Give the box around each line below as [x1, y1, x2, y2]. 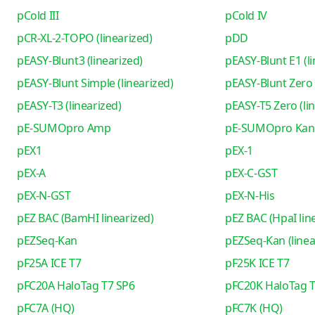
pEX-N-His [224, 188, 275, 203]
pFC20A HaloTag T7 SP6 [17, 278, 135, 293]
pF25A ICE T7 [17, 255, 82, 271]
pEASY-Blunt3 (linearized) [17, 53, 143, 68]
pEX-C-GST [224, 165, 278, 181]
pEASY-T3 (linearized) [17, 98, 122, 113]
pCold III [17, 8, 59, 23]
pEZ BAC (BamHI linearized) [17, 210, 154, 226]
